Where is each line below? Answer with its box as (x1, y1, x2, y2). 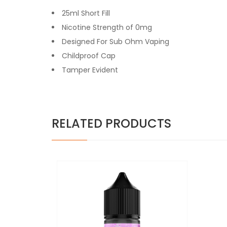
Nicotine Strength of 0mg (62, 22, 152, 32)
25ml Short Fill (62, 8, 110, 18)
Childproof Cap (62, 50, 116, 61)
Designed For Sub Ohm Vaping (62, 36, 169, 47)
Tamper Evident (62, 64, 118, 75)
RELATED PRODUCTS (52, 115, 171, 132)
